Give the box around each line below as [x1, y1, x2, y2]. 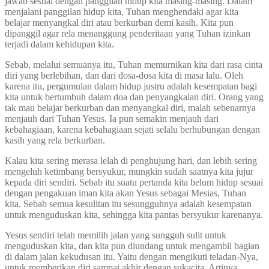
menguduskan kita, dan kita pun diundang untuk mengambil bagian [5, 241, 259, 252]
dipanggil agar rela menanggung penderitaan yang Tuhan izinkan [5, 28, 250, 39]
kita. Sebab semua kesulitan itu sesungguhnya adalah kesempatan [5, 199, 252, 210]
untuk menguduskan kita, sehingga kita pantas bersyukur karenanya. [5, 210, 263, 220]
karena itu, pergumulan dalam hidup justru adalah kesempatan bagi [5, 81, 257, 92]
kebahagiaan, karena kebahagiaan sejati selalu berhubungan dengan [5, 124, 260, 135]
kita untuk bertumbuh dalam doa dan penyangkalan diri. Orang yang [5, 92, 264, 103]
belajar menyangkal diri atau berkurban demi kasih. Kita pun [5, 17, 234, 28]
